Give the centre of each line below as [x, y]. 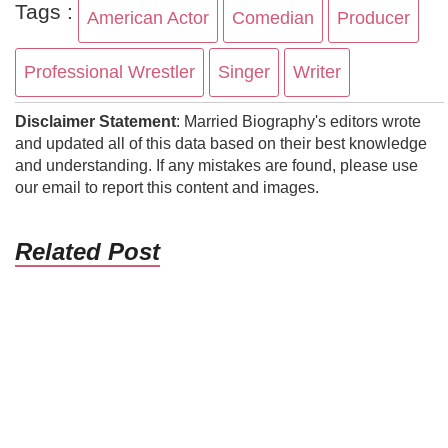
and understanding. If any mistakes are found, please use [216, 166]
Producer [373, 18]
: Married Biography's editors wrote [298, 122]
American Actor [148, 18]
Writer [317, 72]
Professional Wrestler [109, 72]
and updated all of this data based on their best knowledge [221, 144]
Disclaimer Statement [95, 122]
